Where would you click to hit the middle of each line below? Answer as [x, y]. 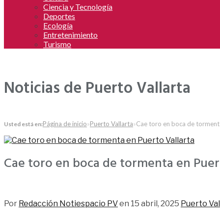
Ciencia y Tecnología [78, 7]
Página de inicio [65, 124]
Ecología [58, 25]
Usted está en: [23, 124]
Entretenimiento [70, 35]
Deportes [59, 16]
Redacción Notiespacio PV [68, 204]
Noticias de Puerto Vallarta [97, 89]
